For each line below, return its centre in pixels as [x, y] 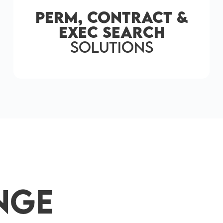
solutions [111, 47]
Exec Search [111, 32]
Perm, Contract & [111, 17]
